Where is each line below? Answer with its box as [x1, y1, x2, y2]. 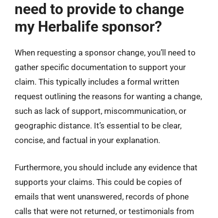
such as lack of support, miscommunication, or [15, 106, 186, 116]
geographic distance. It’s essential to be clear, [15, 121, 182, 130]
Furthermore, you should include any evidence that [15, 162, 198, 172]
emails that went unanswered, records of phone [15, 191, 189, 201]
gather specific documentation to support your [15, 62, 186, 72]
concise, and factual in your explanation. [15, 135, 160, 145]
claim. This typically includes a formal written [15, 77, 179, 87]
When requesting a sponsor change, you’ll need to [15, 48, 196, 57]
